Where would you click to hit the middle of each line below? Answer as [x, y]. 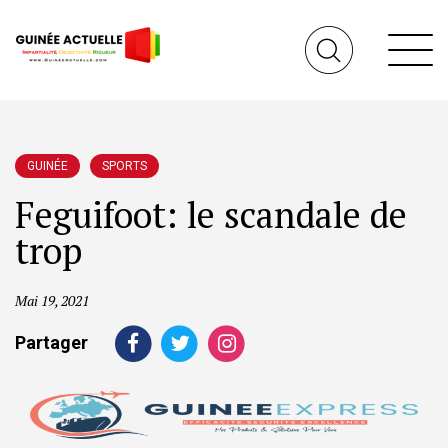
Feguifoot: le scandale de [211, 214]
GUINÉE [47, 166]
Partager [51, 342]
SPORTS [124, 166]
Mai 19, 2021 [52, 300]
